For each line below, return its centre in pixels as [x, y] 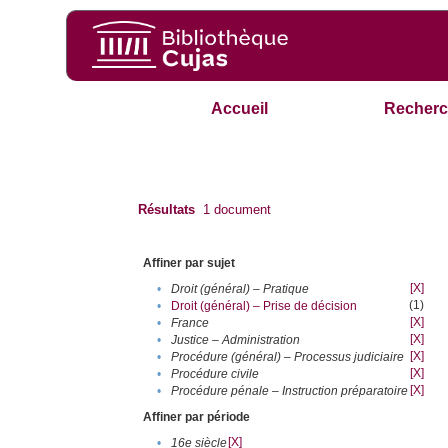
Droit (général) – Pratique [240, 289]
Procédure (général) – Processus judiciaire [288, 357]
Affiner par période [197, 417]
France [190, 323]
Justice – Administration [236, 340]
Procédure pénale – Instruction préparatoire [290, 391]
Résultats [167, 210]
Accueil [240, 109]
